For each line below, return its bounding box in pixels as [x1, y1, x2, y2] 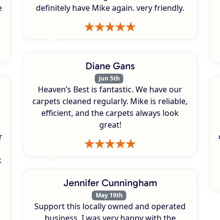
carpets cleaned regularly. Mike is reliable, [32, 96, 188, 107]
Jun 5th [98, 74, 120, 82]
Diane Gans [85, 59, 135, 72]
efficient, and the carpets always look [41, 108, 179, 119]
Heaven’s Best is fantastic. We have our [38, 84, 182, 95]
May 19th [95, 191, 123, 200]
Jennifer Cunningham [63, 177, 157, 189]
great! [99, 119, 121, 131]
